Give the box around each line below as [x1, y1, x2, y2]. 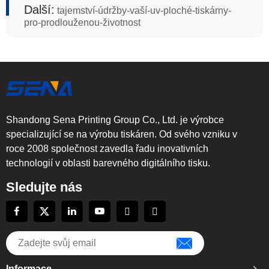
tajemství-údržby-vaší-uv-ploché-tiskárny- [55, 5, 231, 16]
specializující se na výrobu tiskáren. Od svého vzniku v [6, 129, 237, 140]
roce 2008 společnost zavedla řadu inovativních [6, 144, 208, 154]
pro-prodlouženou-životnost [24, 17, 141, 28]
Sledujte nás [6, 180, 82, 195]
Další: [24, 3, 55, 17]
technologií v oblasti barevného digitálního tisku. [6, 158, 210, 169]
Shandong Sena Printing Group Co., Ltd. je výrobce [6, 115, 224, 125]
